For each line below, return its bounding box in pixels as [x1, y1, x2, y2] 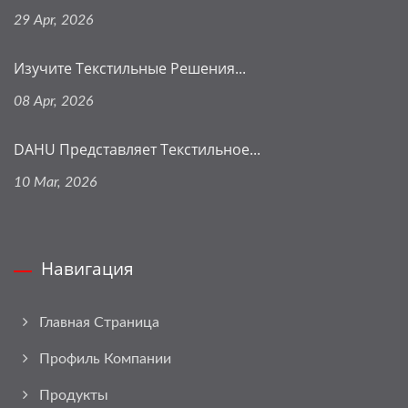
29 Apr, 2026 [14, 12, 94, 27]
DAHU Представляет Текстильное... [14, 138, 260, 159]
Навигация [41, 256, 134, 280]
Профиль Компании [39, 351, 171, 366]
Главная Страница [39, 314, 159, 330]
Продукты [39, 387, 108, 403]
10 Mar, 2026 [14, 174, 97, 189]
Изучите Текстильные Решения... [14, 57, 246, 78]
